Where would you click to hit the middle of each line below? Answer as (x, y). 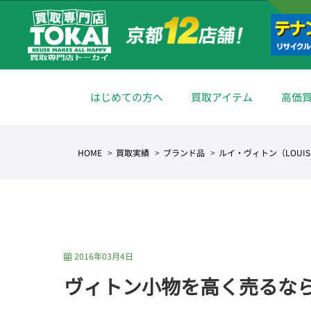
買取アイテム (222, 97)
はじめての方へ (126, 97)
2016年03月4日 (103, 256)
